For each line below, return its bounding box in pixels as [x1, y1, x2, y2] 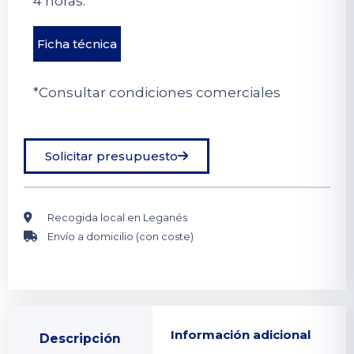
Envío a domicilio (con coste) [47, 229, 194, 243]
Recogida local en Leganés [47, 210, 187, 224]
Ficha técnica [36, 36, 117, 51]
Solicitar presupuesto [45, 148, 178, 164]
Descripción [39, 330, 121, 346]
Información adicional [170, 327, 311, 342]
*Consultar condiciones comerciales [32, 84, 281, 100]
